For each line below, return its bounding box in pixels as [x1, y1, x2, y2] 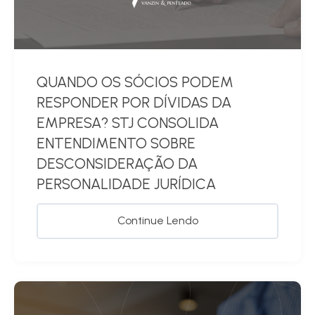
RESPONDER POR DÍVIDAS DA [37, 94, 231, 112]
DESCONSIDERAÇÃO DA [37, 155, 198, 173]
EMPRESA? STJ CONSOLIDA [37, 114, 219, 132]
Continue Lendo [117, 214, 198, 228]
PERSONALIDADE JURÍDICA [37, 175, 216, 193]
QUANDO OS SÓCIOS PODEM [37, 73, 233, 91]
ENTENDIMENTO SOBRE [37, 134, 195, 153]
